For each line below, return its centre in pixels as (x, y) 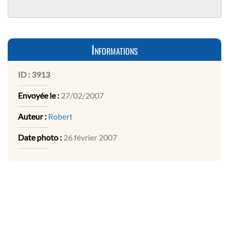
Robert (60, 116)
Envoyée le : (39, 95)
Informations (114, 49)
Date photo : (40, 137)
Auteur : (32, 116)
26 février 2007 (89, 137)
